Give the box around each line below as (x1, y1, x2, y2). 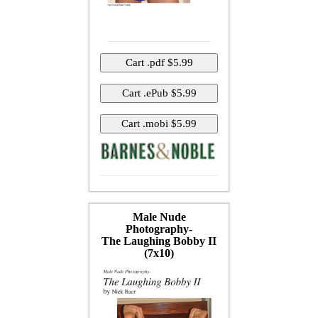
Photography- (126, 222, 192, 235)
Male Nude (132, 210, 186, 223)
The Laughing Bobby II (102, 234, 216, 247)
